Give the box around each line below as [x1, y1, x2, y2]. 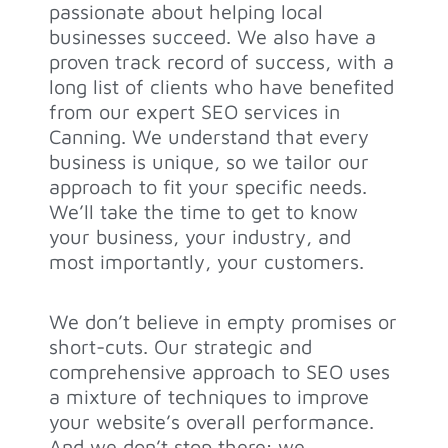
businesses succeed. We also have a [49, 25, 377, 49]
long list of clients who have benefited [49, 75, 395, 99]
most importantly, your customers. [49, 250, 371, 274]
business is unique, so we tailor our [49, 150, 370, 174]
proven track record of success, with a [49, 50, 395, 74]
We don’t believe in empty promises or [49, 309, 398, 333]
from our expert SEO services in [49, 100, 341, 124]
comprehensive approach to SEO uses [49, 359, 391, 383]
